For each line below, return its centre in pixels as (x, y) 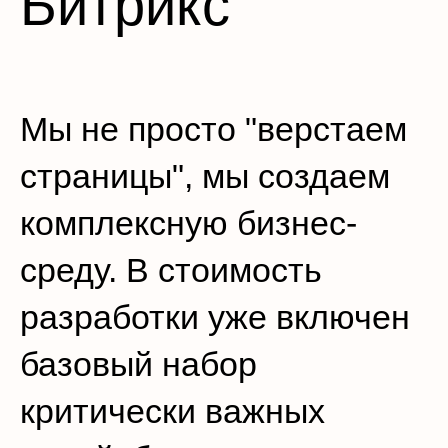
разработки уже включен (215, 317)
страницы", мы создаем (205, 176)
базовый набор (138, 364)
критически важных (172, 411)
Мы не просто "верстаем (213, 129)
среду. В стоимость (171, 270)
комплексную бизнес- (188, 223)
